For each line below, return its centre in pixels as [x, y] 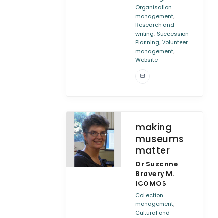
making [154, 127]
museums [160, 139]
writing [145, 34]
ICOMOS [151, 183]
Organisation [154, 7]
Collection [149, 195]
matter [153, 151]
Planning [147, 42]
